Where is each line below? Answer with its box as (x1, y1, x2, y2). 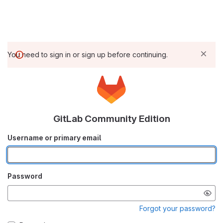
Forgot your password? (139, 204, 216, 213)
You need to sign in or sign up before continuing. (7, 50, 168, 59)
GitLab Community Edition (53, 112, 170, 124)
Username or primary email (7, 133, 101, 142)
